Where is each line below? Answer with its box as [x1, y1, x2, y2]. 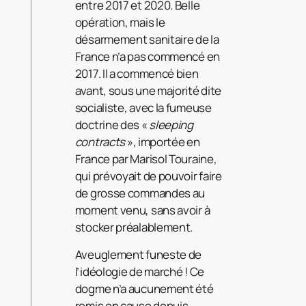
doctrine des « [74, 117, 150, 133]
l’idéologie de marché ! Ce [74, 264, 204, 280]
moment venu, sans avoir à [74, 202, 210, 219]
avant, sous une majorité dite [74, 83, 222, 99]
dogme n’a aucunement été [74, 281, 214, 297]
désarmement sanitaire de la [74, 31, 219, 48]
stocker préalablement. [74, 219, 193, 236]
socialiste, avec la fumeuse [74, 100, 212, 116]
